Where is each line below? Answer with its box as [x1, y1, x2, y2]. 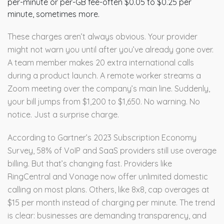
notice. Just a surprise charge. [7, 109, 119, 120]
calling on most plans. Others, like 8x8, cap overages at [7, 184, 209, 195]
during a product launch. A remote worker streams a [7, 70, 201, 81]
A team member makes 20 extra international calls [7, 57, 194, 68]
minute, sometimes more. [7, 9, 99, 19]
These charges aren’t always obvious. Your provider [7, 31, 197, 42]
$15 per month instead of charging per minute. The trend [7, 197, 215, 208]
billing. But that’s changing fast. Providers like [7, 158, 172, 169]
